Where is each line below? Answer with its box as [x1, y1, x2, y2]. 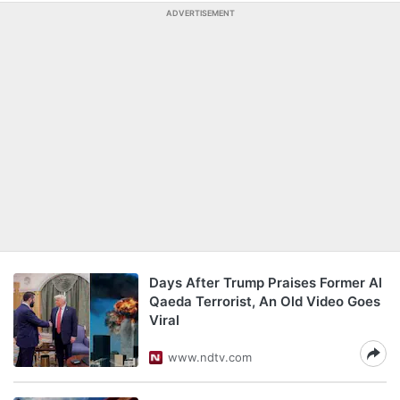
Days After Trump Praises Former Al [149, 274, 382, 291]
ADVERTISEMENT [165, 8, 235, 18]
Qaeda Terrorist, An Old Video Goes [149, 293, 380, 310]
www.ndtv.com [168, 350, 252, 364]
